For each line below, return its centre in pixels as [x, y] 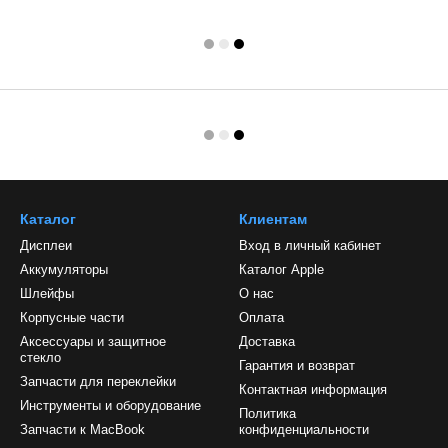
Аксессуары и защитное [93, 341]
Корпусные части [72, 317]
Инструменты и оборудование [110, 405]
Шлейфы [47, 293]
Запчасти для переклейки [98, 381]
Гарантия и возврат [297, 365]
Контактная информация [313, 389]
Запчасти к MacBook [82, 429]
